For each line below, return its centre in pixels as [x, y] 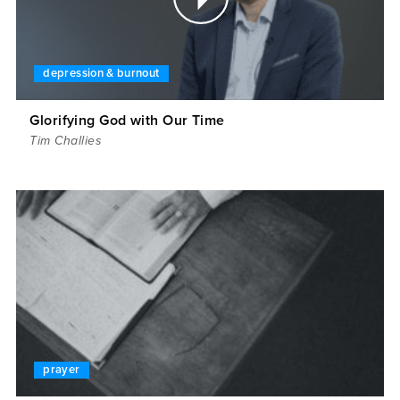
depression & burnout [101, 73]
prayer [62, 370]
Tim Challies [66, 140]
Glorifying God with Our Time [127, 120]
